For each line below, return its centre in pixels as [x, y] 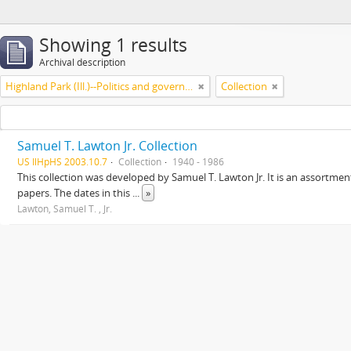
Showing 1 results [113, 45]
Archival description [82, 62]
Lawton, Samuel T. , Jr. [65, 208]
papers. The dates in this [75, 193]
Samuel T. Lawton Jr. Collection [107, 146]
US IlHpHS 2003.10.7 [62, 161]
